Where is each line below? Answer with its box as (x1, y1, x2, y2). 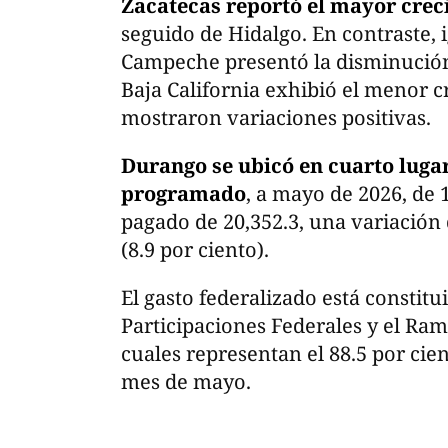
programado (121, 180, 246, 208)
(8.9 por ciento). (121, 236, 269, 264)
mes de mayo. (121, 368, 251, 396)
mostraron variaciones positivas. (121, 104, 431, 132)
